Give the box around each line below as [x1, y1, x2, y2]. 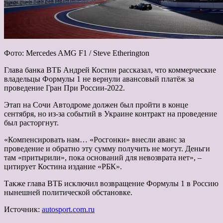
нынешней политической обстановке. [4, 188, 132, 197]
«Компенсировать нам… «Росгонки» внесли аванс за [4, 135, 185, 144]
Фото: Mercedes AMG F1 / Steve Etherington [4, 48, 149, 57]
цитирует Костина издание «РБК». [4, 162, 122, 171]
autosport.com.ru [42, 205, 95, 214]
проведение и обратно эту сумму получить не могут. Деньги [4, 144, 210, 153]
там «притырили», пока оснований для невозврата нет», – [4, 153, 202, 162]
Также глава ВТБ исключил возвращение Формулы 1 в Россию [4, 179, 219, 188]
